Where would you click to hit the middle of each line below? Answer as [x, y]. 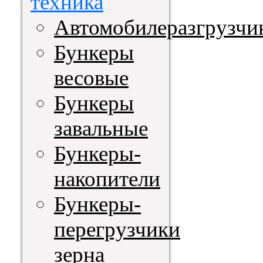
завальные [101, 129]
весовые [91, 78]
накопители [107, 179]
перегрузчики [117, 230]
